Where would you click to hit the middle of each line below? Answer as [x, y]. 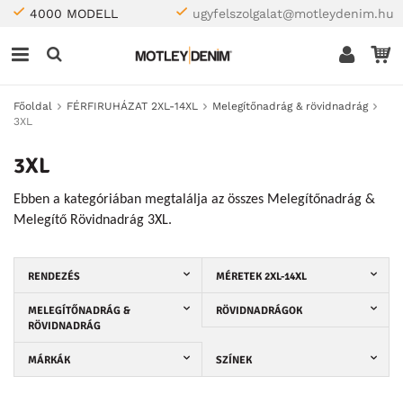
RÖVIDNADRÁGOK [259, 310]
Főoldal [33, 106]
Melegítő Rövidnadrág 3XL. [93, 220]
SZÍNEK [233, 360]
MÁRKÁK [49, 360]
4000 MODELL [74, 13]
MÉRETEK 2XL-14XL [261, 276]
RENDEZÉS [54, 276]
